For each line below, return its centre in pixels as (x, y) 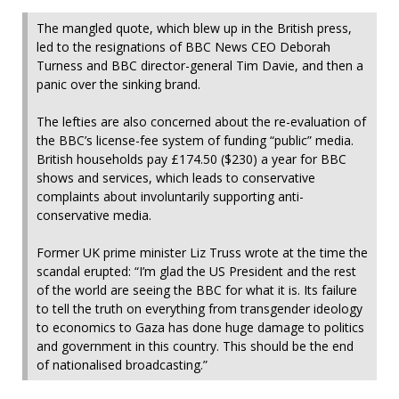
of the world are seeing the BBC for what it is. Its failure (197, 289)
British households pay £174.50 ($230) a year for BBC (191, 159)
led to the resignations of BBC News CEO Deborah (183, 46)
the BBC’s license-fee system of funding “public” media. (195, 140)
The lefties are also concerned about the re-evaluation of (201, 121)
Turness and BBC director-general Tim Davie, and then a (200, 65)
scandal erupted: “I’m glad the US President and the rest (196, 271)
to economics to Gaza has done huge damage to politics (200, 327)
